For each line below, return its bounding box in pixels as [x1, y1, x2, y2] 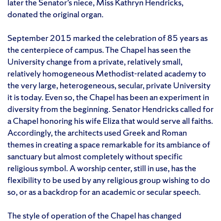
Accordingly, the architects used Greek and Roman [7, 126, 187, 138]
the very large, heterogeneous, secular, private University [7, 79, 211, 91]
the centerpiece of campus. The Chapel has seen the [7, 43, 191, 55]
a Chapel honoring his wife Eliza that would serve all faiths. [7, 114, 213, 126]
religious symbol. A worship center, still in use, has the [7, 162, 196, 174]
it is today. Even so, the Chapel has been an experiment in [7, 91, 209, 103]
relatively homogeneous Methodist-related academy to [7, 67, 206, 79]
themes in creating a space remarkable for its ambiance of [7, 138, 210, 150]
